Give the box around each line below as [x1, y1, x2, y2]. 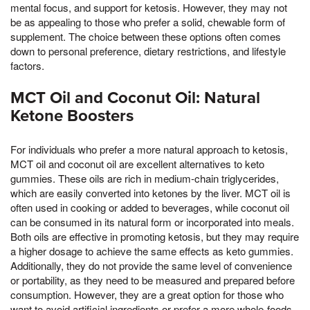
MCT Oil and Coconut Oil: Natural [10, 87, 260, 108]
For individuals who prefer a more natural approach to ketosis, [10, 141, 288, 156]
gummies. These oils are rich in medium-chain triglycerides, [10, 170, 279, 185]
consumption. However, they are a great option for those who [10, 286, 284, 302]
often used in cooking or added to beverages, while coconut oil [10, 199, 289, 215]
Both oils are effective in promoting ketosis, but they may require [10, 228, 299, 244]
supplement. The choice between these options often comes [10, 28, 281, 44]
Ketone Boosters [10, 105, 134, 126]
